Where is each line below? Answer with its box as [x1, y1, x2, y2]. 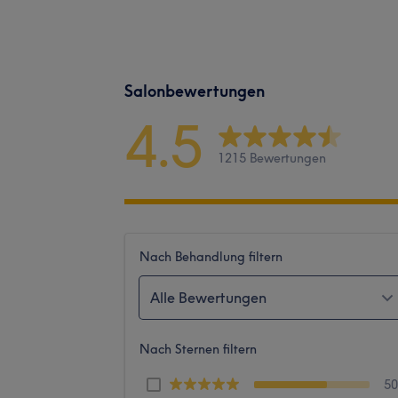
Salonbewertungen [124, 80, 265, 101]
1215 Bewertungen [218, 150, 326, 167]
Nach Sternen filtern [139, 340, 257, 357]
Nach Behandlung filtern [139, 248, 283, 265]
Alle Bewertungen [150, 288, 267, 306]
